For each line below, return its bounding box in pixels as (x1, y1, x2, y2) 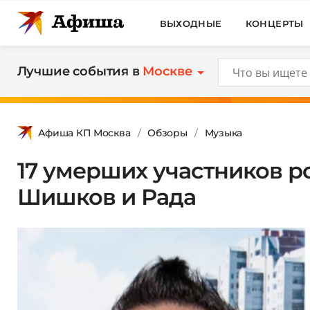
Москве (143, 64, 192, 79)
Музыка (204, 126, 242, 139)
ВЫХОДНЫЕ (159, 17, 222, 29)
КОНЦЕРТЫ (245, 17, 304, 29)
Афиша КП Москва (37, 126, 131, 139)
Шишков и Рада (17, 183, 197, 210)
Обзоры (147, 126, 188, 139)
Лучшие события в (17, 64, 143, 79)
